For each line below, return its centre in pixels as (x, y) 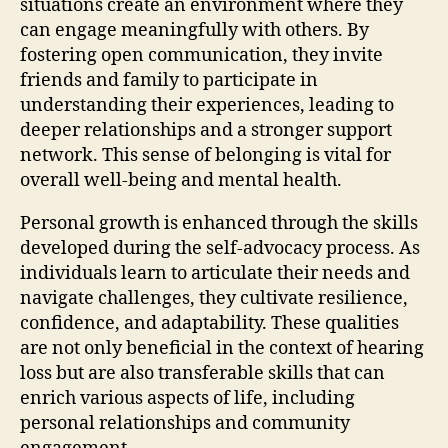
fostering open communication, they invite (201, 55)
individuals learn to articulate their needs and (215, 273)
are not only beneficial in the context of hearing (222, 348)
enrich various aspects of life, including (187, 398)
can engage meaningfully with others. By (194, 30)
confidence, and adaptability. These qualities (209, 323)
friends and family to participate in (169, 80)
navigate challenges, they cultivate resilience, (214, 298)
